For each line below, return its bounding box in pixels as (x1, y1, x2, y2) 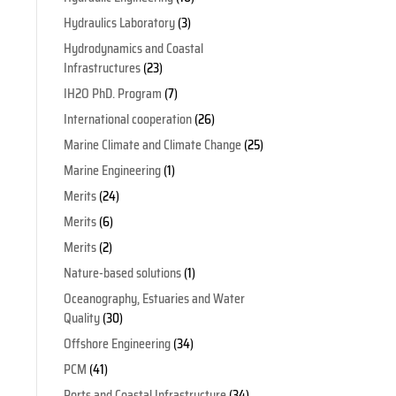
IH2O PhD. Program (63, 84, 162, 104)
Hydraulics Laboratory (63, 13, 175, 34)
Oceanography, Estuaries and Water (63, 289, 245, 309)
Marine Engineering (63, 161, 161, 181)
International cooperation (63, 110, 192, 130)
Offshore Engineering (63, 334, 171, 354)
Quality (63, 308, 100, 329)
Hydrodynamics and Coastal (63, 39, 203, 59)
